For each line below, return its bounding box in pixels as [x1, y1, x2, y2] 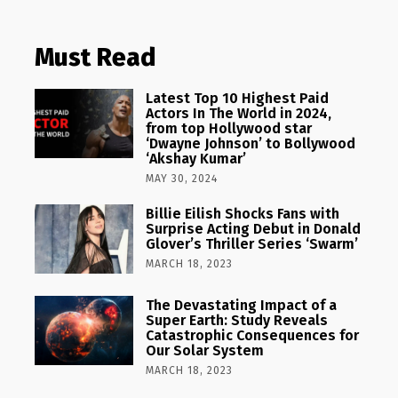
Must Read [34, 43, 155, 72]
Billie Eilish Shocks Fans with [145, 205, 339, 222]
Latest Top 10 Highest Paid [145, 90, 329, 107]
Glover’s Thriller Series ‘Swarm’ [145, 235, 358, 252]
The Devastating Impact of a [145, 296, 337, 314]
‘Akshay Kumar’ [145, 150, 246, 167]
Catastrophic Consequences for [145, 326, 359, 344]
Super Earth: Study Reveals [145, 311, 328, 329]
